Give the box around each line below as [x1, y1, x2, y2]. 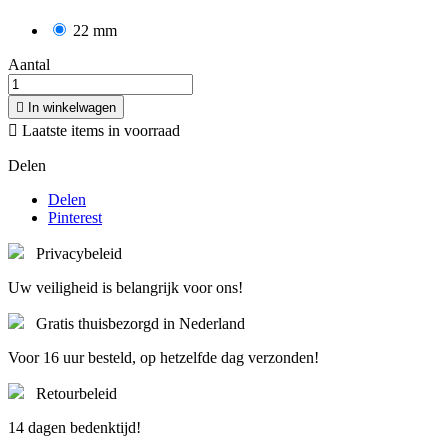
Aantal [8, 56, 50, 74]
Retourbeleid [36, 385, 117, 403]
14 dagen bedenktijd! [8, 419, 141, 437]
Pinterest [48, 209, 102, 227]
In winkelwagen [28, 100, 116, 116]
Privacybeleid [36, 245, 122, 263]
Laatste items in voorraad [18, 122, 180, 140]
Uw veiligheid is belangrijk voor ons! [8, 279, 243, 297]
